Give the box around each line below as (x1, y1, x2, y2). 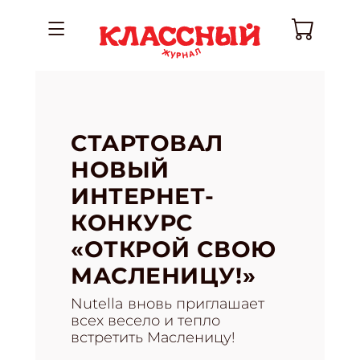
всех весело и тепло (71, 312, 220, 329)
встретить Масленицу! (71, 329, 235, 346)
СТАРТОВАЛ (71, 129, 224, 157)
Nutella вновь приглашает (71, 295, 264, 313)
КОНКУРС (71, 209, 193, 236)
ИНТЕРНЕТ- (71, 182, 215, 210)
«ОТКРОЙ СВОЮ (71, 235, 276, 263)
